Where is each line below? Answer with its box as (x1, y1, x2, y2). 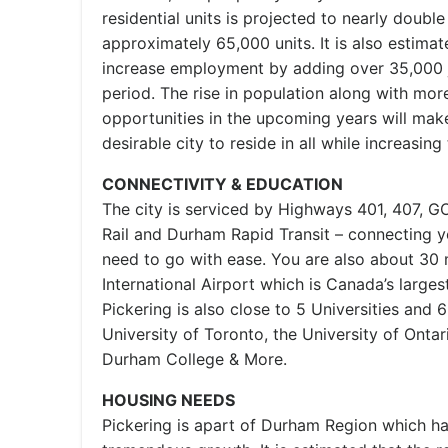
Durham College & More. (102, 349, 287, 369)
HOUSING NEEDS (102, 390, 235, 410)
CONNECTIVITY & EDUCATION (102, 174, 343, 194)
